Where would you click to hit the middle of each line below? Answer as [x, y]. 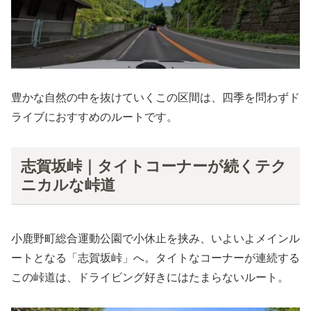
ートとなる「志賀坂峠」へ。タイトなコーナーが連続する [155, 258]
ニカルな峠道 [68, 185]
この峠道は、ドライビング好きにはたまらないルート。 [150, 278]
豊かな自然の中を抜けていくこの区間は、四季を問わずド [155, 98]
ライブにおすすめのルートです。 [94, 117]
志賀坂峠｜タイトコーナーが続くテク [153, 166]
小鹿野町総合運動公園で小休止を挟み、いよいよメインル [155, 239]
